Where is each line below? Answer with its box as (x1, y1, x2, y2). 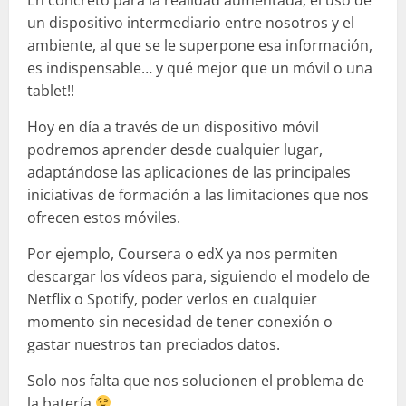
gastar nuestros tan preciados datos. (27, 333, 280, 354)
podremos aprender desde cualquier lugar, (27, 139, 323, 159)
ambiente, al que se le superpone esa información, (27, 34, 372, 55)
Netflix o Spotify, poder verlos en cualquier (27, 288, 317, 309)
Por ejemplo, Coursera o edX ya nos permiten (27, 243, 338, 264)
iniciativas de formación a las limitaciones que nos (27, 184, 369, 205)
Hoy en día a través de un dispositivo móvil (27, 116, 319, 137)
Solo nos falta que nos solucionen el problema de (27, 370, 364, 391)
